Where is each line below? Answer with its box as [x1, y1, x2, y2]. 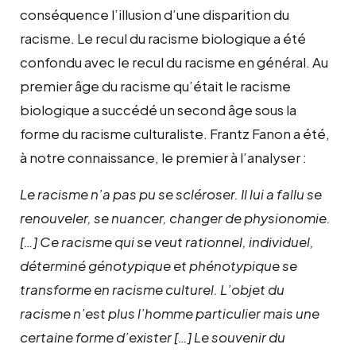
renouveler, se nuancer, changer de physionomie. [20, 208, 331, 226]
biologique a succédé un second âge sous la [20, 100, 296, 118]
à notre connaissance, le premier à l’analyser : [20, 148, 307, 166]
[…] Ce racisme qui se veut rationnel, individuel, [20, 232, 314, 250]
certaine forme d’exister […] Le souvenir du [20, 327, 285, 346]
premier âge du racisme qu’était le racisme [20, 76, 291, 95]
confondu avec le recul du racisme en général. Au [20, 52, 328, 71]
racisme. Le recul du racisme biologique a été [20, 29, 306, 47]
